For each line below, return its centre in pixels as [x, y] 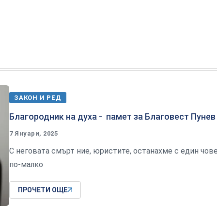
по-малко [26, 165]
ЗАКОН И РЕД [38, 98]
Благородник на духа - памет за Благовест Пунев [112, 117]
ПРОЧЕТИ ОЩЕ [43, 190]
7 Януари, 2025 [34, 134]
